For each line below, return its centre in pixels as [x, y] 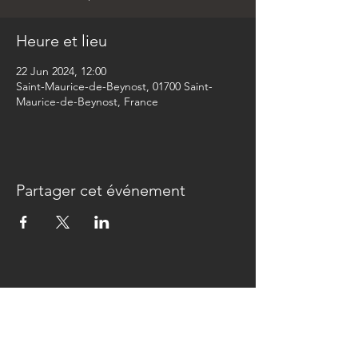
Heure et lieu [62, 41]
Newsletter [84, 296]
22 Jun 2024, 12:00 [61, 71]
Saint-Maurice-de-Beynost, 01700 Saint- [114, 86]
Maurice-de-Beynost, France [87, 101]
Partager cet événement [101, 190]
